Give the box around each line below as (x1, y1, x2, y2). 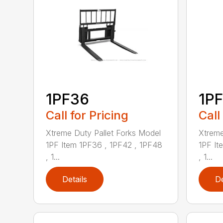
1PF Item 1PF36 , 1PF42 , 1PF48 (46, 139, 163, 150)
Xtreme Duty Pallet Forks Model (46, 127, 161, 138)
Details (62, 174, 88, 184)
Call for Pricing (46, 108, 129, 122)
